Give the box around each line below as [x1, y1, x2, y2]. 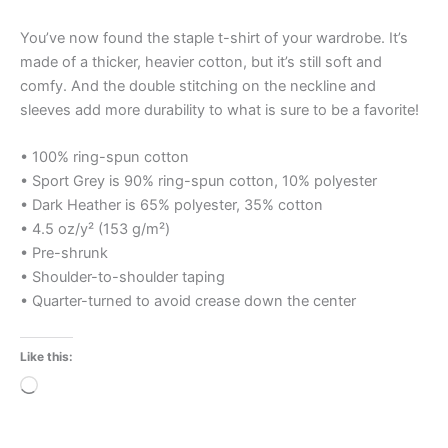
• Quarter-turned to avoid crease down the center [20, 292, 356, 311]
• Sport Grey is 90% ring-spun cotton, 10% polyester [20, 172, 377, 191]
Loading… [37, 377, 104, 396]
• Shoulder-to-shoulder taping [20, 268, 225, 287]
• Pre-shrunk [20, 244, 108, 263]
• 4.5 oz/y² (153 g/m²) [20, 220, 170, 239]
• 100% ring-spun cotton [20, 148, 189, 167]
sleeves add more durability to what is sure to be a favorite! [20, 101, 419, 120]
